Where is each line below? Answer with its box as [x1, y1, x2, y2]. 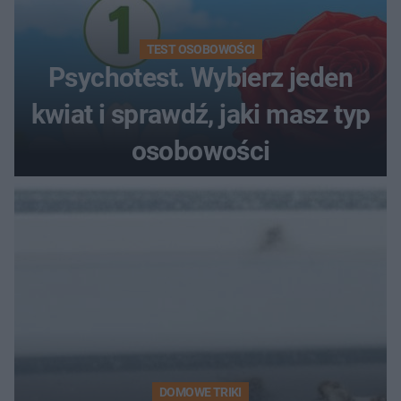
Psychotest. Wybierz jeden [48, 61, 353, 93]
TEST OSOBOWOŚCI [146, 41, 255, 56]
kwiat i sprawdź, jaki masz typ [30, 98, 371, 130]
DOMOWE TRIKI [159, 384, 242, 399]
